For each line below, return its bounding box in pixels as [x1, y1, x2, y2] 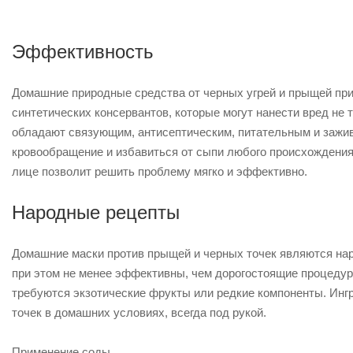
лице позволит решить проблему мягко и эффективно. [12, 165, 307, 178]
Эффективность [12, 41, 154, 62]
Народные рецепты [12, 202, 180, 223]
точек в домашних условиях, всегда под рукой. [12, 306, 266, 319]
